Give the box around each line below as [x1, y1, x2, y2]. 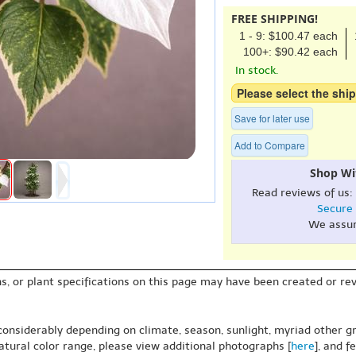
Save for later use [234, 111, 310, 125]
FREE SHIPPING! [231, 11, 318, 26]
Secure [316, 202, 353, 215]
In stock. [235, 64, 278, 77]
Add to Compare [234, 138, 305, 152]
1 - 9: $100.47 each [239, 29, 338, 42]
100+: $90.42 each [243, 45, 338, 58]
